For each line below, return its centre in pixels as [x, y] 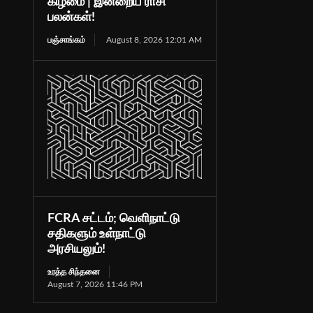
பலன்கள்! [71, 17]
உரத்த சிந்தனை [73, 271]
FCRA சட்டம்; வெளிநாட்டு [114, 218]
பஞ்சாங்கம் [66, 39]
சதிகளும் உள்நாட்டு [96, 234]
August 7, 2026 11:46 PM [95, 284]
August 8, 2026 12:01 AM [154, 39]
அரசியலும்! [76, 249]
